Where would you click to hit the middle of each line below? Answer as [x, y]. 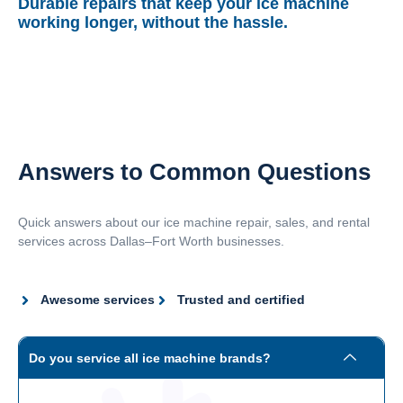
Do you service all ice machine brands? [150, 358]
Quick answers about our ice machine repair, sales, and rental [194, 222]
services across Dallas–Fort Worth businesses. [151, 241]
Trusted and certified [241, 300]
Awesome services [98, 300]
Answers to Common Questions [194, 171]
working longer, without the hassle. [153, 22]
